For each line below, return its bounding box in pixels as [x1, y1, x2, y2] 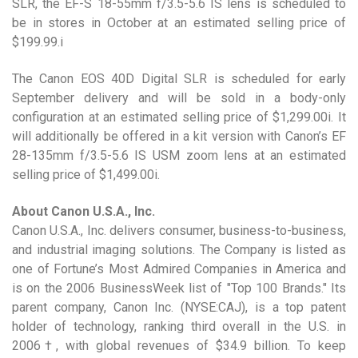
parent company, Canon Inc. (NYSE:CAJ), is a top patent [12, 300, 346, 315]
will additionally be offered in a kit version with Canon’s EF [12, 129, 346, 144]
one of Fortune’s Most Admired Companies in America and [12, 261, 346, 276]
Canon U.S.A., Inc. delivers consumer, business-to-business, [12, 223, 346, 238]
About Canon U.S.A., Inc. [12, 204, 155, 219]
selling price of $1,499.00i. [12, 167, 160, 182]
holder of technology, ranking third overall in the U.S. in [12, 319, 346, 334]
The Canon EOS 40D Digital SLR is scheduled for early [12, 71, 346, 86]
